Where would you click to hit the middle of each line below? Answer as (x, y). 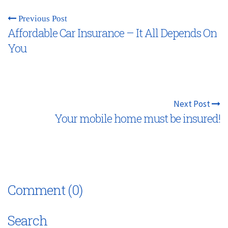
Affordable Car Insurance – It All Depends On (112, 33)
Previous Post (42, 18)
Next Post (193, 104)
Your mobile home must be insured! (137, 118)
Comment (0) (45, 190)
